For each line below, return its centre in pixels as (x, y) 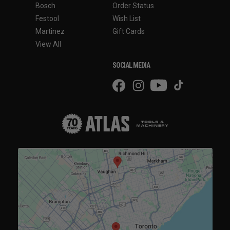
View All (48, 44)
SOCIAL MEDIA (131, 65)
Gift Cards (129, 31)
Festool (47, 18)
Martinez (50, 31)
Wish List (127, 18)
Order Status (133, 5)
